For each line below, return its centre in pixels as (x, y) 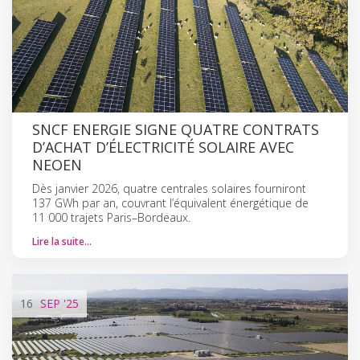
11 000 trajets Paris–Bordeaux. (111, 217)
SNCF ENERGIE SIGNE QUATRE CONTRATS (176, 129)
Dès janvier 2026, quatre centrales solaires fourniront (169, 188)
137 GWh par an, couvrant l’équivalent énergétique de (170, 202)
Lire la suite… (62, 241)
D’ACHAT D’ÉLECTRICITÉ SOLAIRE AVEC (163, 147)
